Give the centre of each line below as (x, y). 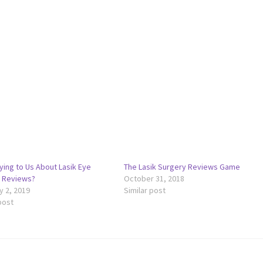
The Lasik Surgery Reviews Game (182, 166)
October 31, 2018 (154, 178)
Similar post (145, 190)
